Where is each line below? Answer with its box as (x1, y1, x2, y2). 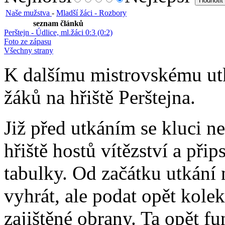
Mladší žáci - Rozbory (56, 8, 127, 17)
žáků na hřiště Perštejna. (4, 86, 195, 108)
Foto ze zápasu (4, 37, 51, 46)
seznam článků (33, 19, 83, 28)
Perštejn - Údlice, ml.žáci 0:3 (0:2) (4, 28, 113, 37)
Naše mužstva (6, 8, 52, 17)
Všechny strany (4, 46, 53, 55)
